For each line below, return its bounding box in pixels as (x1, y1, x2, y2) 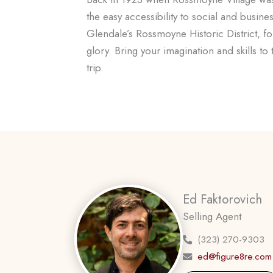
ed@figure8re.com (197, 250, 272, 264)
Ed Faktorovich (183, 190, 262, 209)
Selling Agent (183, 209, 241, 224)
